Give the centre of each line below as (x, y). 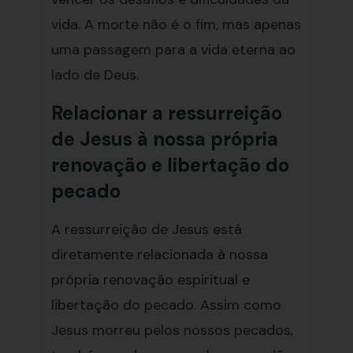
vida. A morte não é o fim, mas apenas (176, 24)
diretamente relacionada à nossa (159, 255)
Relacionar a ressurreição (166, 113)
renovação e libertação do (170, 165)
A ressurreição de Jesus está (146, 229)
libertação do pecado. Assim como (166, 305)
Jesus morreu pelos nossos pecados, (172, 330)
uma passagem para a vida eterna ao (173, 50)
